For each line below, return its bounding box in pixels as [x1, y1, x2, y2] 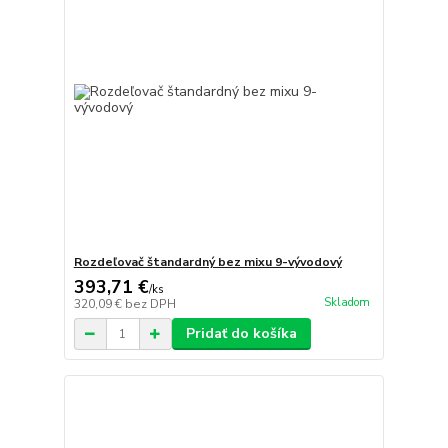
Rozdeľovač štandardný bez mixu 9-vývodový [73, 254, 342, 271]
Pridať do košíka [185, 324, 297, 344]
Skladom [323, 294, 370, 310]
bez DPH [124, 296, 176, 313]
